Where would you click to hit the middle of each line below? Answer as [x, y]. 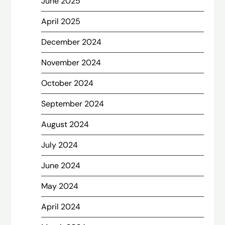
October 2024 [68, 83]
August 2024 [65, 124]
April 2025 [61, 21]
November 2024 [71, 63]
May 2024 [60, 186]
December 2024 [72, 42]
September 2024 [73, 104]
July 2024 [60, 145]
